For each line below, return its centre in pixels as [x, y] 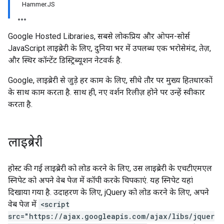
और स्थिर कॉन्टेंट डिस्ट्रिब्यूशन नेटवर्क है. [65, 60]
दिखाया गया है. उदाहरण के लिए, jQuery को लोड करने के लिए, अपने [108, 192]
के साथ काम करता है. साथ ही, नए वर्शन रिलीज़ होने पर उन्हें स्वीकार [106, 92]
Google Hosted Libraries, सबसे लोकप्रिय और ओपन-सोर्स [99, 36]
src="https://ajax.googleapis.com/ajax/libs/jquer [111, 216]
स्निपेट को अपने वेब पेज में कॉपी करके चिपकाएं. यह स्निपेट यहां [100, 180]
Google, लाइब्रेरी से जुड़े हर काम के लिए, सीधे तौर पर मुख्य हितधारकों [110, 80]
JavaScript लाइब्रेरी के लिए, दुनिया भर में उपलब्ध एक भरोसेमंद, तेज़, [109, 48]
